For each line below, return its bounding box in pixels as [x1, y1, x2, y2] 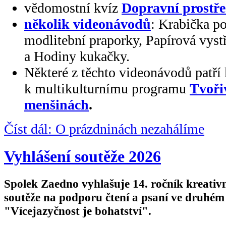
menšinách [24, 96, 89, 112]
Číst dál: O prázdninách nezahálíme [4, 121, 204, 137]
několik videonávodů [24, 16, 151, 32]
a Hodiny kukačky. [24, 48, 133, 64]
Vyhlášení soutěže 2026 [4, 147, 161, 165]
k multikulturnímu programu [24, 80, 190, 96]
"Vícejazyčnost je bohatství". [4, 204, 151, 217]
